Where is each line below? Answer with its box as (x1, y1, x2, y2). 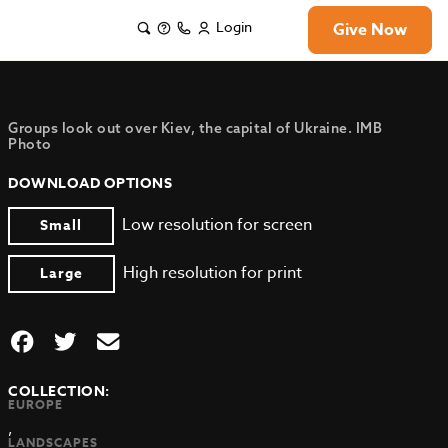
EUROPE (8, 396, 64, 413)
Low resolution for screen (122, 213, 313, 237)
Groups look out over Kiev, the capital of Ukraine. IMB (8, 119, 383, 137)
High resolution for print (123, 261, 303, 285)
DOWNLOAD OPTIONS (8, 173, 173, 194)
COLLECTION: (8, 381, 110, 402)
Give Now (333, 18, 407, 42)
